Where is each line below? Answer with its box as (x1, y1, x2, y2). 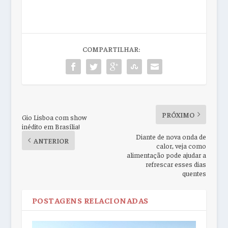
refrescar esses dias (146, 159, 207, 168)
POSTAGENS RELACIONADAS (32, 194, 149, 205)
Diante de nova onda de (136, 131, 207, 141)
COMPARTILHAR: (82, 44, 140, 53)
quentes (182, 168, 207, 178)
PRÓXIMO (162, 109, 195, 119)
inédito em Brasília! (21, 121, 80, 131)
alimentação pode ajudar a (127, 150, 207, 159)
